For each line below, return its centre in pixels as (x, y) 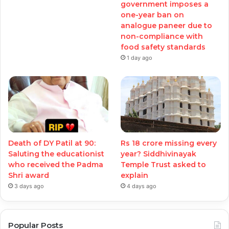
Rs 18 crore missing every (169, 143)
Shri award (29, 175)
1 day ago (140, 58)
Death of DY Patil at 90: (52, 143)
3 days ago (29, 186)
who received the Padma (56, 164)
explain (135, 175)
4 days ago (142, 186)
